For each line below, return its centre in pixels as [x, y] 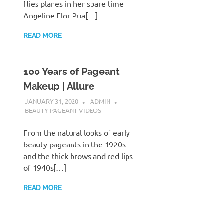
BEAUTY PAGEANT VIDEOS [63, 110]
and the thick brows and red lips [78, 156]
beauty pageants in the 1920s [74, 144]
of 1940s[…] [45, 168]
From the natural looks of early [77, 133]
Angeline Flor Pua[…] [61, 15]
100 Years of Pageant [72, 71]
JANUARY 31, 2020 [51, 101]
